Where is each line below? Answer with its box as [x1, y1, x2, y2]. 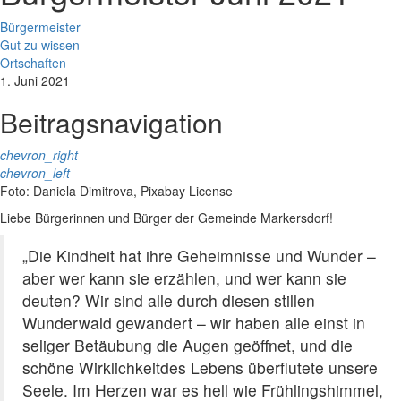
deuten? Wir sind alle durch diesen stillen [22, 289, 315, 312]
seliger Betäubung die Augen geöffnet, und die [22, 334, 353, 357]
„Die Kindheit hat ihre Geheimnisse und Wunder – [22, 244, 376, 268]
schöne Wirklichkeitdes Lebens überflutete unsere [22, 356, 378, 380]
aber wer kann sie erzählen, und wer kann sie [22, 267, 346, 290]
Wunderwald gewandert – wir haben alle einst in [22, 311, 365, 335]
